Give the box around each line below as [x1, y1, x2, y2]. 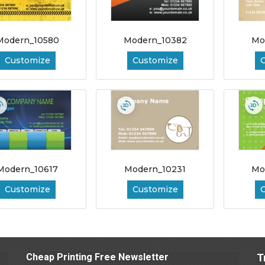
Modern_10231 [124, 163, 186, 174]
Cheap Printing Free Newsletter [26, 251, 169, 263]
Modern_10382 [123, 35, 187, 46]
